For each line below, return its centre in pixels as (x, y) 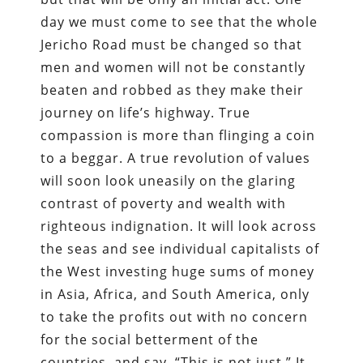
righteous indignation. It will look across (179, 226)
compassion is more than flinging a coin (178, 135)
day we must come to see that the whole (179, 21)
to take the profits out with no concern (175, 316)
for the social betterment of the (150, 339)
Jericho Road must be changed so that (172, 44)
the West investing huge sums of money (178, 271)
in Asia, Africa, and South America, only (175, 294)
